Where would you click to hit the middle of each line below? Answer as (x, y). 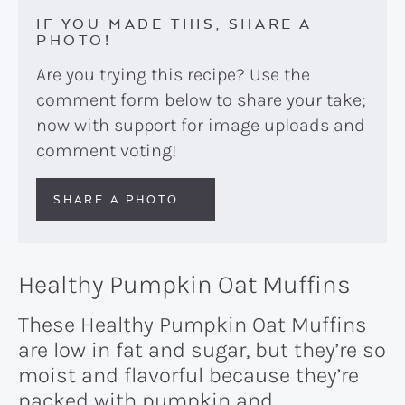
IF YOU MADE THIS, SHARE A (174, 23)
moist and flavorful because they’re (188, 375)
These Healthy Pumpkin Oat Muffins (193, 324)
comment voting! (106, 150)
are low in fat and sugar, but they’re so (202, 349)
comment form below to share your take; (201, 99)
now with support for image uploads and (201, 125)
